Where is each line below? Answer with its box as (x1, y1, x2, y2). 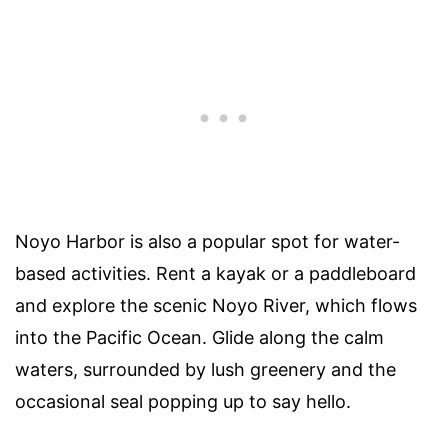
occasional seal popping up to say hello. (15, 390, 351, 412)
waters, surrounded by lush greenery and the (15, 358, 396, 380)
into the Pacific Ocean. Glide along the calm (15, 326, 384, 348)
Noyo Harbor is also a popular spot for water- (15, 230, 400, 252)
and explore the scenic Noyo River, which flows (15, 294, 417, 316)
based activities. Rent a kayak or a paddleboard (15, 262, 416, 284)
